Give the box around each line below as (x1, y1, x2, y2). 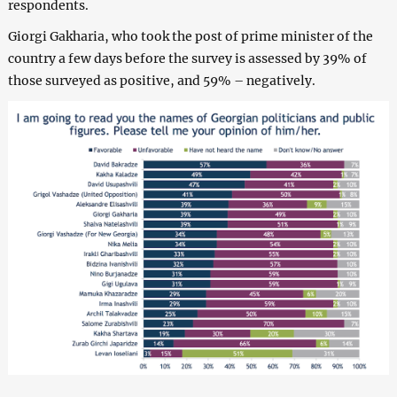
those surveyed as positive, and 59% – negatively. (7, 72, 315, 89)
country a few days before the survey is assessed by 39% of (7, 50, 367, 66)
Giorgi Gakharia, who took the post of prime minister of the (7, 27, 373, 44)
